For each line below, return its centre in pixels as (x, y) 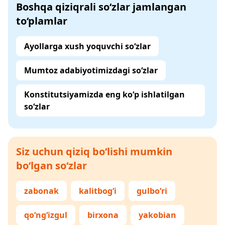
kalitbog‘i (98, 191)
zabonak (41, 191)
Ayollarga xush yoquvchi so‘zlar (87, 46)
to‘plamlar (42, 21)
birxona (103, 215)
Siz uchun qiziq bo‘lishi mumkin (94, 151)
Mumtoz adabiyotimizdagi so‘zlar (91, 70)
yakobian (157, 215)
